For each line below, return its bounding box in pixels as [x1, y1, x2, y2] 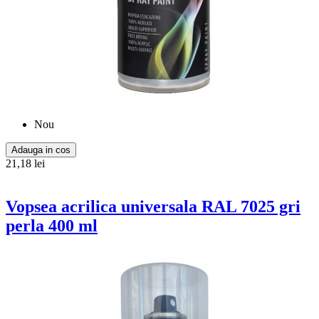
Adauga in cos [11, 144, 70, 155]
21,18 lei [6, 157, 45, 169]
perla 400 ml [6, 216, 98, 235]
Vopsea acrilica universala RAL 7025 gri [6, 197, 300, 216]
